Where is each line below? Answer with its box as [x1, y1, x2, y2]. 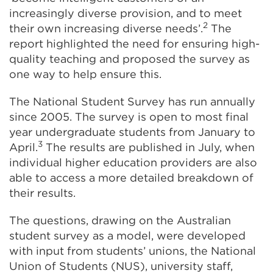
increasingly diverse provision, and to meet [9, 6, 242, 19]
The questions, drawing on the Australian [9, 213, 231, 227]
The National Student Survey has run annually [9, 94, 255, 108]
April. [9, 140, 38, 154]
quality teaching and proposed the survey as [9, 52, 250, 65]
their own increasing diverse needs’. [9, 21, 203, 35]
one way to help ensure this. [9, 67, 161, 80]
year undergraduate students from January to [9, 125, 255, 138]
